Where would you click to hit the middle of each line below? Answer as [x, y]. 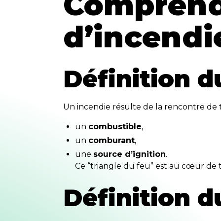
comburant [111, 140]
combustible [115, 126]
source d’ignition [129, 154]
